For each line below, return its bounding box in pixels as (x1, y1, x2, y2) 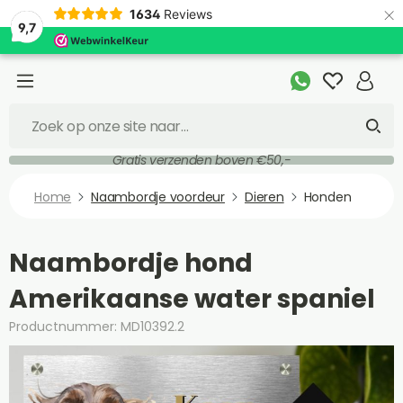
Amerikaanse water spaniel (9, 282, 375, 317)
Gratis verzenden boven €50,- (112, 150, 291, 169)
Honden (303, 187, 352, 206)
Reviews (163, 5, 212, 22)
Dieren (244, 187, 284, 206)
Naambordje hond (9, 246, 253, 281)
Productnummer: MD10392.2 (9, 318, 184, 336)
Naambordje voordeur (91, 187, 225, 206)
